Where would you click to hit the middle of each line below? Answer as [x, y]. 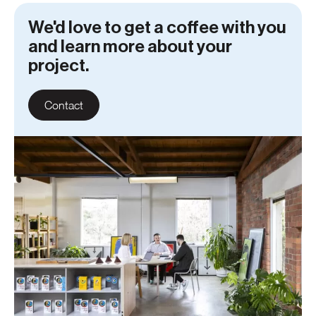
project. [59, 66]
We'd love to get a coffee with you [157, 28]
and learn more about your [130, 47]
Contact [64, 105]
